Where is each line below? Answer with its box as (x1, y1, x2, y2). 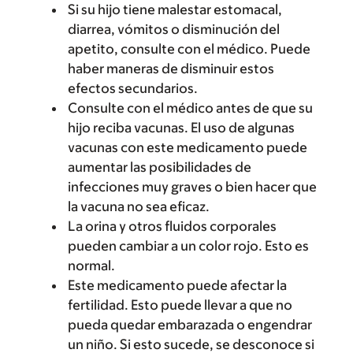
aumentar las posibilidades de (68, 159, 251, 175)
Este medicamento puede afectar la (68, 277, 287, 293)
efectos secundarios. (68, 80, 198, 96)
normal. (68, 258, 115, 273)
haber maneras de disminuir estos (68, 61, 274, 76)
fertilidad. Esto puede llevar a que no (68, 297, 292, 313)
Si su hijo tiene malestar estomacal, (68, 2, 282, 17)
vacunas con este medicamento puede (68, 139, 307, 155)
